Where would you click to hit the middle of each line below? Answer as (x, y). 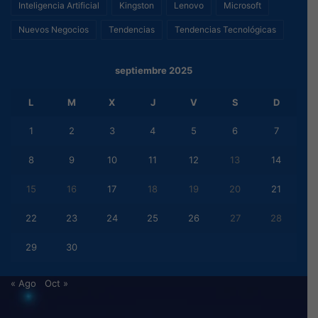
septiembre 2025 (154, 71)
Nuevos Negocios (54, 30)
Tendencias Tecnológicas (225, 30)
